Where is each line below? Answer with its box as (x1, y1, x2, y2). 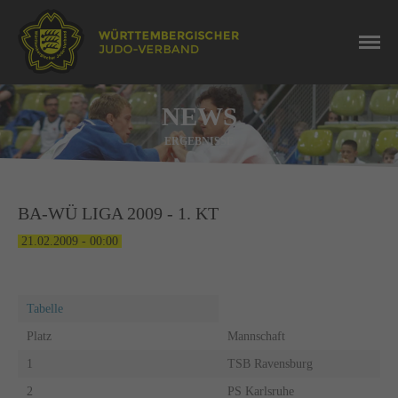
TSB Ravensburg (227, 356, 313, 370)
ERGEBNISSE (164, 135, 234, 147)
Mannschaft (227, 329, 289, 343)
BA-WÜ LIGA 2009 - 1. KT (18, 203, 219, 224)
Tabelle (26, 301, 74, 315)
